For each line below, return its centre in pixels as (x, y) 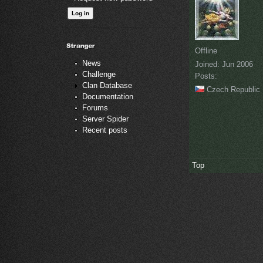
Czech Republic (232, 89)
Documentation (108, 97)
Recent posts (105, 130)
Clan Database (107, 86)
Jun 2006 (236, 64)
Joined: (207, 64)
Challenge (99, 75)
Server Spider (105, 119)
